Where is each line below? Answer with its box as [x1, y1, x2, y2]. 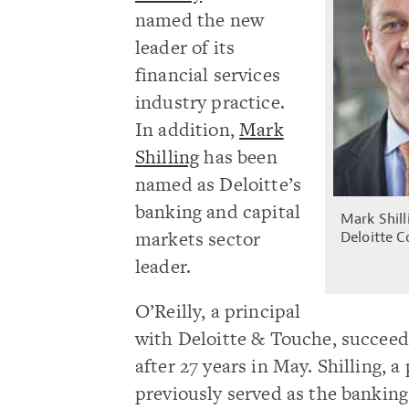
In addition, [135, 115, 240, 142]
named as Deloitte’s [135, 170, 302, 197]
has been [199, 142, 278, 170]
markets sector [135, 225, 261, 252]
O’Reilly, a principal [135, 298, 301, 324]
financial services [135, 60, 280, 88]
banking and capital [135, 197, 301, 225]
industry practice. [135, 88, 285, 115]
